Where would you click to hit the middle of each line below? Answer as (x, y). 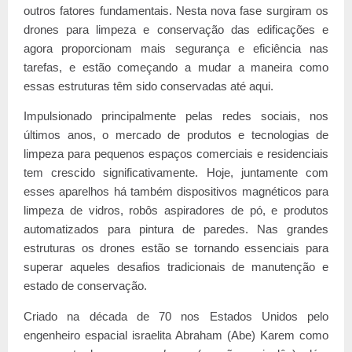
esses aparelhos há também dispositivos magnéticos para (176, 192)
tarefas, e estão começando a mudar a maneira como (176, 67)
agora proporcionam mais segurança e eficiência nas (176, 48)
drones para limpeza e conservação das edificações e (176, 29)
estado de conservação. (85, 286)
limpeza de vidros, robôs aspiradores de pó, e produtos (176, 211)
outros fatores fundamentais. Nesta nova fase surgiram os (176, 11)
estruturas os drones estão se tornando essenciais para (176, 249)
